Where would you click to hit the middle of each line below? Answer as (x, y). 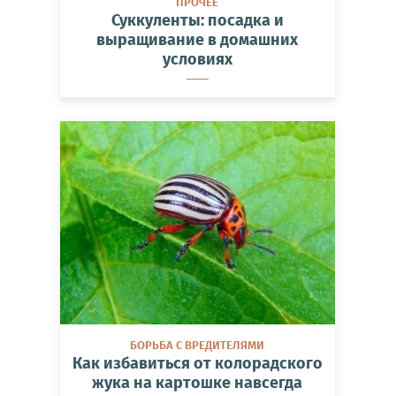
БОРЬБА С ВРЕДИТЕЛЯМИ (198, 345)
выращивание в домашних (198, 39)
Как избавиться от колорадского (197, 363)
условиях (197, 59)
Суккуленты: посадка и (197, 20)
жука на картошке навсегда (198, 382)
